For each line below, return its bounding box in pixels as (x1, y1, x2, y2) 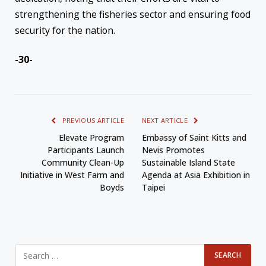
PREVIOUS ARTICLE (60, 116, 124, 125)
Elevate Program (59, 132, 124, 144)
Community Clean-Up (42, 157, 124, 169)
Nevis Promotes (142, 144, 205, 156)
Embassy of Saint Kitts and (142, 132, 246, 144)
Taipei (142, 182, 165, 194)
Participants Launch (47, 144, 124, 156)
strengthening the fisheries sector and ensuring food (15, 8, 251, 21)
